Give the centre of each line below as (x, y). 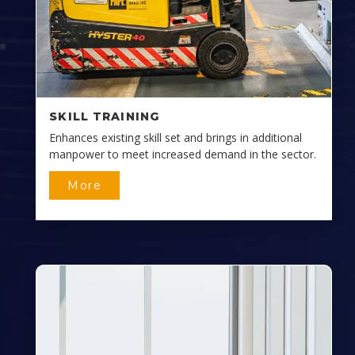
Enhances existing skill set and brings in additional (176, 138)
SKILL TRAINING (105, 117)
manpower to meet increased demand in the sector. (183, 155)
